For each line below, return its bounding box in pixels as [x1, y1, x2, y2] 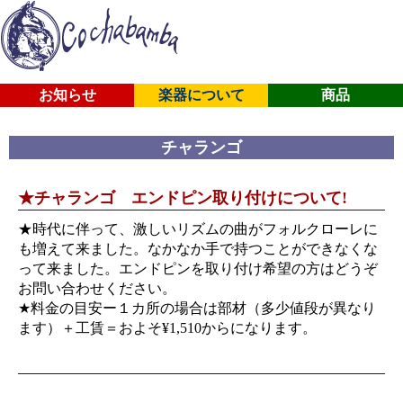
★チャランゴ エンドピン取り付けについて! [18, 189, 347, 208]
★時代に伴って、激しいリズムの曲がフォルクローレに [18, 221, 378, 237]
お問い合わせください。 [18, 281, 176, 297]
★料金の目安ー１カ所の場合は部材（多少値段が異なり [18, 300, 376, 317]
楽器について [157, 87, 245, 103]
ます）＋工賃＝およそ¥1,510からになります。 [18, 320, 317, 336]
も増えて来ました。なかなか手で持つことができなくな [18, 241, 378, 257]
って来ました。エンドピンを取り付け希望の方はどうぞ [18, 261, 378, 277]
